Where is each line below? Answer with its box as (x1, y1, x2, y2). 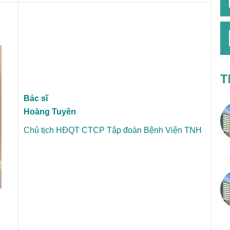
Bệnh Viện (144, 126, 184, 135)
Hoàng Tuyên (24, 107, 76, 116)
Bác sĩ (24, 94, 48, 103)
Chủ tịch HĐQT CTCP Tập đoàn (24, 126, 144, 135)
